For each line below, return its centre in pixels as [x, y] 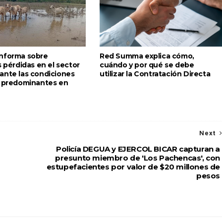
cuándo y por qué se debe [147, 65]
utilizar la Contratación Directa [155, 74]
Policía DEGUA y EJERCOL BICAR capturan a [138, 149]
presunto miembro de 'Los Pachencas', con [137, 158]
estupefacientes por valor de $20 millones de [133, 167]
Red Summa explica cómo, [147, 56]
